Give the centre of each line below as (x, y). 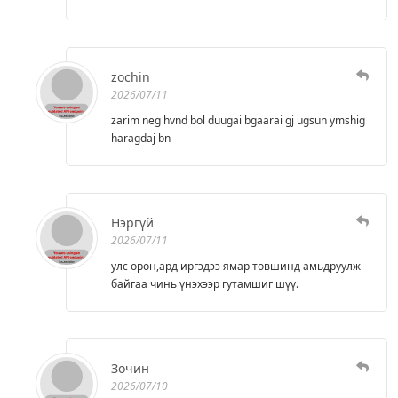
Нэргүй (132, 222)
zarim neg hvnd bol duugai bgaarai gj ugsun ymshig (238, 120)
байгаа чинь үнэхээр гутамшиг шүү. (205, 283)
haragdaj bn (141, 138)
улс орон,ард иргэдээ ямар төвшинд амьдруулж (236, 266)
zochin (131, 76)
